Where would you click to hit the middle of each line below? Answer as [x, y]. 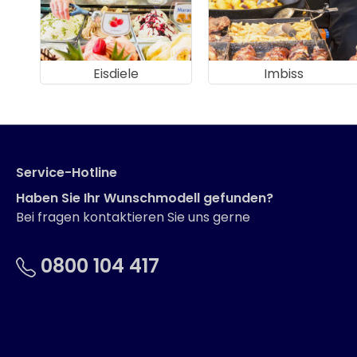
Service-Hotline [67, 173]
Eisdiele [116, 73]
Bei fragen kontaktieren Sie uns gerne [133, 217]
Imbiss [283, 73]
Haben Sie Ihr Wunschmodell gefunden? [145, 198]
